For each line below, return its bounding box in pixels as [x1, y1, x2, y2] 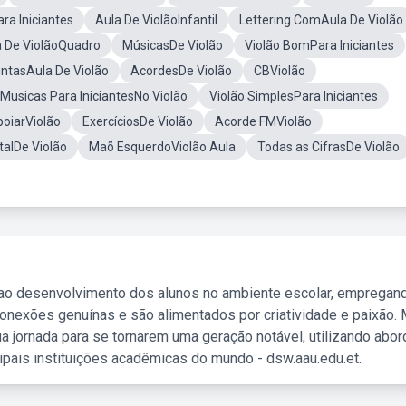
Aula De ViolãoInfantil [95, 13, 217, 27]
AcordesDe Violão [130, 63, 232, 78]
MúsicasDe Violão [122, 38, 223, 53]
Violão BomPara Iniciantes [245, 38, 394, 53]
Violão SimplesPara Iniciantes [209, 89, 378, 103]
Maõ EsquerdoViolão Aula [89, 140, 236, 154]
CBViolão [254, 63, 305, 78]
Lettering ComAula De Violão [239, 13, 403, 27]
